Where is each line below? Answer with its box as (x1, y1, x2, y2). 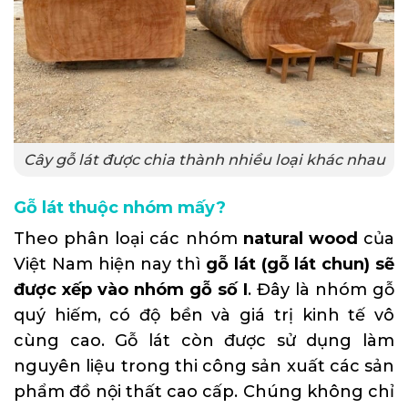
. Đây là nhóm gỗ (248, 279, 394, 300)
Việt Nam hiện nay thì (14, 253, 206, 274)
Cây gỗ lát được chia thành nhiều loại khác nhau (23, 149, 385, 168)
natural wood (242, 228, 358, 249)
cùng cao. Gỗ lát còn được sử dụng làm (14, 330, 394, 351)
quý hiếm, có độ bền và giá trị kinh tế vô (14, 304, 394, 325)
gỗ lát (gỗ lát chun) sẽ (206, 253, 394, 274)
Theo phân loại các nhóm (14, 228, 243, 249)
